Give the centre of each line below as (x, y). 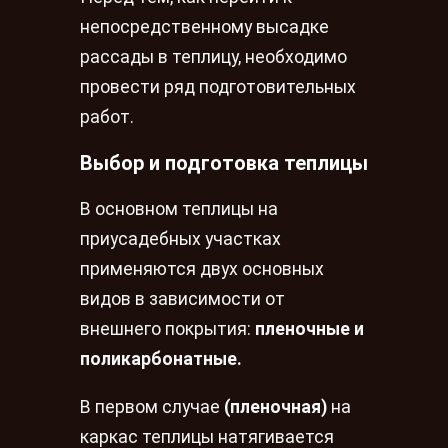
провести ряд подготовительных (218, 86)
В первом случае (152, 406)
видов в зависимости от (182, 299)
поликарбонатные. (161, 359)
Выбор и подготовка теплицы (224, 162)
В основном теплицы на (179, 209)
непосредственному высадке (204, 26)
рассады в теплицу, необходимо (213, 56)
